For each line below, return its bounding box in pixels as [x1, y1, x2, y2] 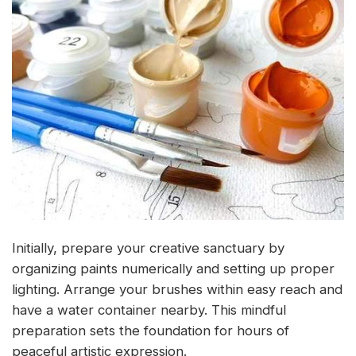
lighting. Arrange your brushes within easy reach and [12, 281, 342, 297]
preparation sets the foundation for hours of [12, 322, 289, 339]
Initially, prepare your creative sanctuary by [12, 239, 284, 256]
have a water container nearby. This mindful [12, 301, 286, 318]
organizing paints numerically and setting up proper [12, 260, 335, 277]
